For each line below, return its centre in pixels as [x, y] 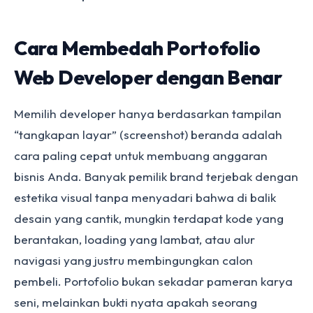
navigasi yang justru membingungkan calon [133, 260]
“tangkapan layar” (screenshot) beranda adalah [148, 134]
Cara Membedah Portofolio [137, 48]
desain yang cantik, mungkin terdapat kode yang [149, 218]
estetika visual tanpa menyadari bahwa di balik [145, 197]
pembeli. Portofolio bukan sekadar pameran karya [153, 281]
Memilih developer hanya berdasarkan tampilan [148, 114]
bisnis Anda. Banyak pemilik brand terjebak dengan [156, 176]
